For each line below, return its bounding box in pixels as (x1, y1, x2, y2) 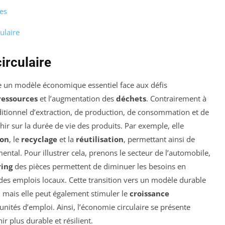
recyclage (21, 134, 57, 144)
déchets (116, 93, 146, 103)
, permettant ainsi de (124, 134, 195, 144)
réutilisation (76, 134, 124, 144)
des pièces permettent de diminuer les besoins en (13, 161, 186, 171)
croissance (130, 188, 169, 198)
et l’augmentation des (38, 93, 116, 103)
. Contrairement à (146, 93, 206, 103)
